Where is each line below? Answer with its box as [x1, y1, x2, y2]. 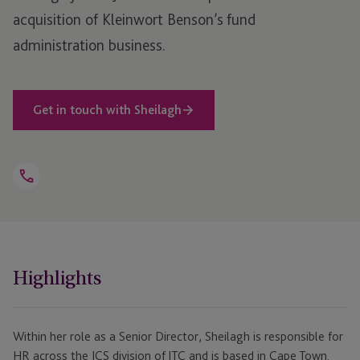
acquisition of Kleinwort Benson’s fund [13, 10, 256, 30]
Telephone [25, 186, 73, 199]
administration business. [13, 35, 166, 55]
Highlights [13, 263, 101, 294]
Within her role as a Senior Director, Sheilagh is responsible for [13, 329, 343, 345]
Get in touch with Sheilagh [33, 102, 182, 118]
